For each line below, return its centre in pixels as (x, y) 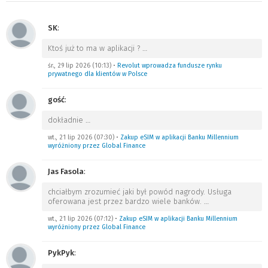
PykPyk (61, 253)
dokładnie (67, 120)
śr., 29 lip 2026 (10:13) (80, 66)
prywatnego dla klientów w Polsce (98, 74)
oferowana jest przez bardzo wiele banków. (126, 201)
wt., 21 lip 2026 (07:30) (81, 137)
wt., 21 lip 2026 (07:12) (80, 219)
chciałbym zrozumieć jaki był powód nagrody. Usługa (140, 192)
